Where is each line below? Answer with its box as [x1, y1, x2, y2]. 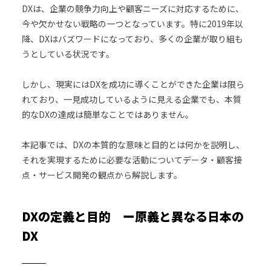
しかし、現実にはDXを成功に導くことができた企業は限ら [21, 77, 244, 90]
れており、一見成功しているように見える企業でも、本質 [21, 93, 241, 105]
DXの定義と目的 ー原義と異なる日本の [21, 207, 244, 225]
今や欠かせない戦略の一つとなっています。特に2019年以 [21, 17, 243, 30]
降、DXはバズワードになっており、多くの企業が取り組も [21, 32, 243, 45]
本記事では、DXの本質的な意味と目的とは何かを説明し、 [21, 138, 244, 151]
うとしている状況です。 [21, 47, 114, 60]
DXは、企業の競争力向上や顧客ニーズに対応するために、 [21, 2, 244, 15]
